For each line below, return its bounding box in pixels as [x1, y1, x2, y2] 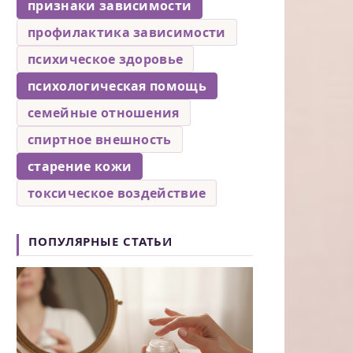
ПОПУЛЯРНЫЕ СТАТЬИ [28, 232, 173, 249]
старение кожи [28, 157, 132, 175]
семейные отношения [28, 103, 180, 121]
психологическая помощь [28, 76, 207, 95]
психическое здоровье [28, 50, 184, 68]
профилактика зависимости [28, 23, 226, 41]
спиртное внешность [28, 130, 172, 148]
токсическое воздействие [28, 184, 206, 202]
